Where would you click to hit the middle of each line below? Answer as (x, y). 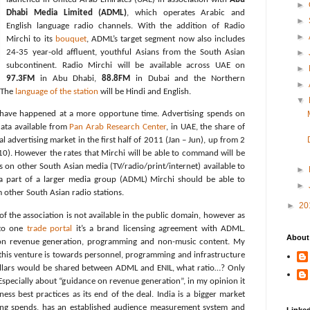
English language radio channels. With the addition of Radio (126, 26)
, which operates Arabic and (186, 13)
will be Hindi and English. (145, 92)
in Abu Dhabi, (69, 79)
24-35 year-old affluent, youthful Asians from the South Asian (126, 53)
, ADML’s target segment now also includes (166, 39)
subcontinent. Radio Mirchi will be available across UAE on (126, 66)
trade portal (49, 228)
